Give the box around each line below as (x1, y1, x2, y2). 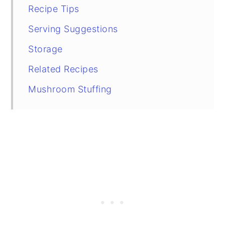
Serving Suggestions (28, 23, 118, 34)
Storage (28, 43, 63, 54)
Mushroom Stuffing (28, 83, 112, 94)
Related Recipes (28, 63, 98, 74)
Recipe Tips (28, 3, 79, 14)
